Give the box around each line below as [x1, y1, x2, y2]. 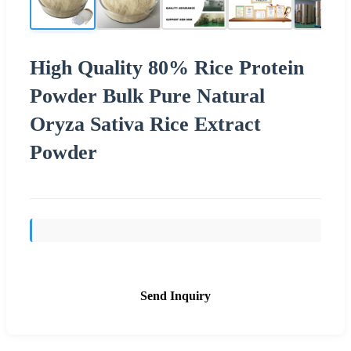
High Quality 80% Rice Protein [30, 56, 304, 79]
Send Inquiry [140, 288, 211, 302]
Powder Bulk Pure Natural [30, 84, 265, 107]
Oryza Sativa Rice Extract [30, 112, 261, 136]
